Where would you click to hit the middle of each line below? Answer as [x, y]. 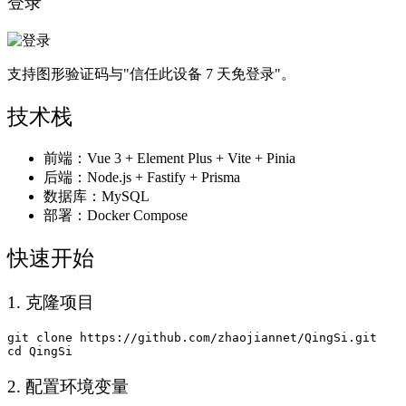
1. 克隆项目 [51, 302]
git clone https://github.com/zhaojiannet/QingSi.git [192, 338]
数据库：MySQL [97, 196]
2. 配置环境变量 [68, 386]
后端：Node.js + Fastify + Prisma [142, 177]
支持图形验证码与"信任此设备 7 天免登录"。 [151, 73]
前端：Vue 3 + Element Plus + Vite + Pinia [169, 158]
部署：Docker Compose [116, 215]
